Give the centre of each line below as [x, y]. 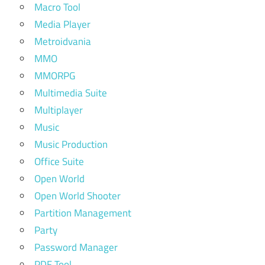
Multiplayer [59, 110]
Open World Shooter [77, 195]
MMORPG [55, 75]
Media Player [62, 24]
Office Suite [59, 161]
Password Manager [76, 247]
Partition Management [83, 213]
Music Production [71, 144]
